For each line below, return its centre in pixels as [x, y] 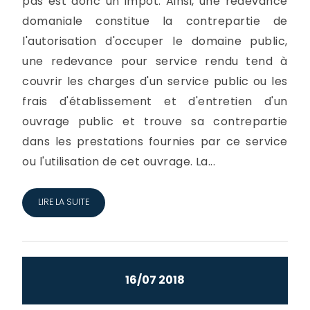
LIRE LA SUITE [63, 202]
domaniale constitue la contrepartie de [155, 21]
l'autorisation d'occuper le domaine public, [155, 41]
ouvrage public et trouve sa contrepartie [155, 121]
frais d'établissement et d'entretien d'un [155, 101]
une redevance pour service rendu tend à [155, 61]
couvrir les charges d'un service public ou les [155, 81]
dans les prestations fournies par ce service [155, 141]
